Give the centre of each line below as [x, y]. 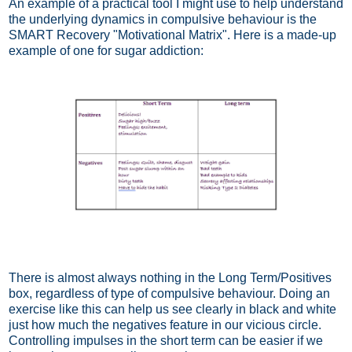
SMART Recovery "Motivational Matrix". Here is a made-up [172, 35]
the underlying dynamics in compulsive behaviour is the [163, 19]
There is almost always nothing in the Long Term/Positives [170, 277]
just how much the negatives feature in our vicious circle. [165, 324]
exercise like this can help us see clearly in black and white [172, 309]
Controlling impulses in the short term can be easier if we [166, 340]
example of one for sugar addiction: [106, 50]
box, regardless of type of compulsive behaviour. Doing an [169, 293]
